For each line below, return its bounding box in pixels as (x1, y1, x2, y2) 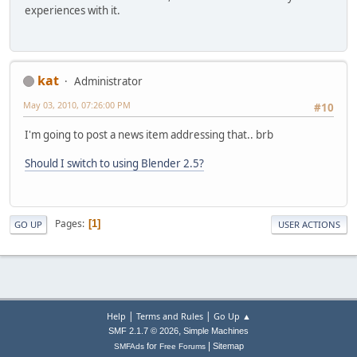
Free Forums (159, 342, 206, 351)
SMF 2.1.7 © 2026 (108, 326, 178, 336)
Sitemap (212, 341, 244, 351)
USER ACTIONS (278, 218, 340, 230)
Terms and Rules (135, 310, 203, 323)
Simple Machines (183, 326, 249, 336)
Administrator (74, 73, 143, 88)
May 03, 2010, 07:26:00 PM (23, 98, 131, 111)
